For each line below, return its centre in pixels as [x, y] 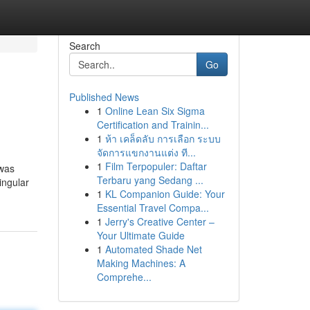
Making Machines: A [141, 263]
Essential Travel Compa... [153, 208]
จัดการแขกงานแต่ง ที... [146, 152]
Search [84, 46]
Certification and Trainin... [153, 125]
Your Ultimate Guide [140, 235]
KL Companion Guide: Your [165, 194]
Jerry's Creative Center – [159, 221]
